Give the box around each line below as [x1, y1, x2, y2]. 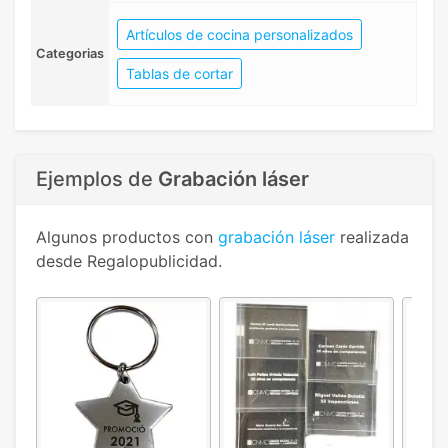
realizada [335, 227, 409, 248]
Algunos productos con [36, 227, 218, 248]
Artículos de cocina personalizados [126, 26, 353, 44]
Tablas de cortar [126, 65, 233, 83]
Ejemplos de [36, 167, 158, 192]
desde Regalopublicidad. [36, 251, 222, 272]
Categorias [36, 46, 104, 62]
